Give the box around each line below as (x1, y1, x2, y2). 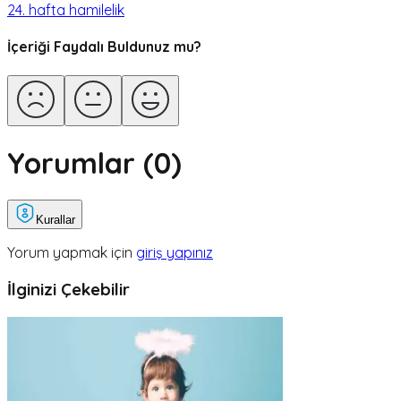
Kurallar (36, 213, 75, 227)
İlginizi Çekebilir (7, 278, 130, 301)
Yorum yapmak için (7, 243, 132, 262)
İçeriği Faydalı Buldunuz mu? (7, 38, 201, 56)
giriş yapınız (136, 243, 213, 262)
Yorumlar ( (7, 144, 154, 181)
